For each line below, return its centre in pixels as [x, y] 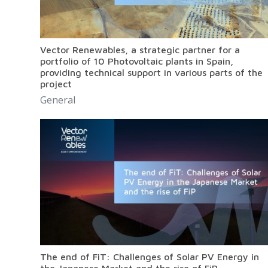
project [56, 84]
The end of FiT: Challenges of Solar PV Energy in [150, 257]
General [58, 100]
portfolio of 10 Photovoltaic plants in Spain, [137, 61]
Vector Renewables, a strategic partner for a [140, 50]
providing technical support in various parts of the [152, 73]
